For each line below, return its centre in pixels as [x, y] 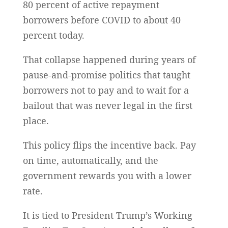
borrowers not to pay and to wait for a [106, 90]
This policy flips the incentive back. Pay [109, 145]
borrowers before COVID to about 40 [102, 20]
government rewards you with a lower [107, 175]
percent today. [53, 35]
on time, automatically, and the [90, 160]
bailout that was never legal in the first [107, 105]
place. [36, 120]
